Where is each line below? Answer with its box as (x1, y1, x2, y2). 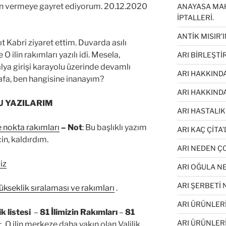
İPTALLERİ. (177, 13, 214, 22)
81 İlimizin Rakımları (40, 207, 118, 217)
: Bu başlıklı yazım (82, 123, 147, 133)
